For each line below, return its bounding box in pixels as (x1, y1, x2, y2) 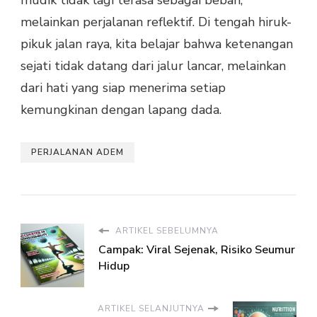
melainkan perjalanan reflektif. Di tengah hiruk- (21, 13, 292, 31)
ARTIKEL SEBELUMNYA (113, 225, 219, 237)
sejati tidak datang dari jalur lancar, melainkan (21, 57, 286, 75)
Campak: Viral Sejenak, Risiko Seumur (98, 242, 295, 258)
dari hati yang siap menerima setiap (21, 79, 226, 97)
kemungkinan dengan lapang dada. (21, 101, 221, 119)
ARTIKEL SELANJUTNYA (98, 303, 204, 315)
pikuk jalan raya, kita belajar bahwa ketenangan (21, 35, 293, 53)
